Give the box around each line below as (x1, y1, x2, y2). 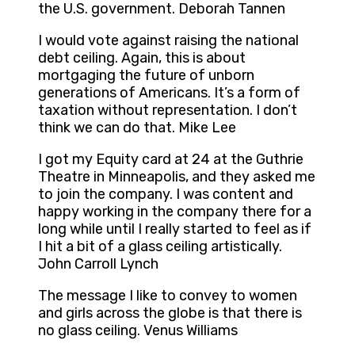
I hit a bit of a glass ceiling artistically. (38, 238, 282, 256)
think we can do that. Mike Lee (38, 119, 236, 137)
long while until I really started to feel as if (38, 220, 311, 239)
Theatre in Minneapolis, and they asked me (38, 168, 315, 186)
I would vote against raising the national (38, 32, 299, 50)
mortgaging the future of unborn (38, 67, 254, 85)
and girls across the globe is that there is (38, 304, 302, 323)
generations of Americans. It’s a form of (38, 84, 300, 102)
